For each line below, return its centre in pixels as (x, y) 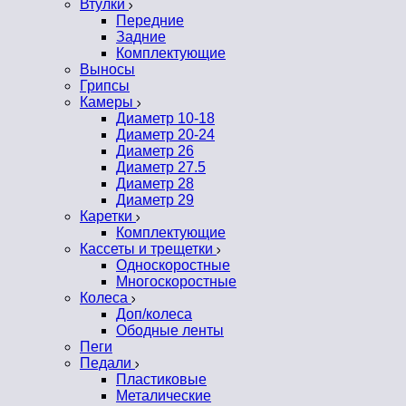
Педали (107, 363)
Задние (141, 37)
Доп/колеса (154, 314)
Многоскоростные (176, 282)
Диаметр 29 (155, 200)
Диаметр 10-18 (165, 119)
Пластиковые (161, 380)
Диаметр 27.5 (161, 168)
